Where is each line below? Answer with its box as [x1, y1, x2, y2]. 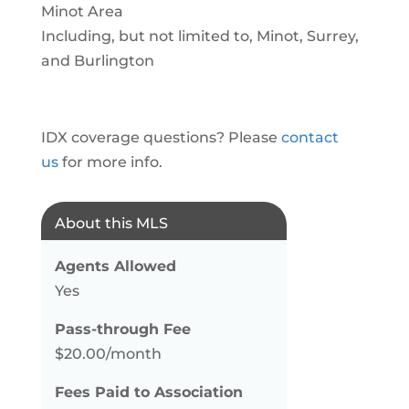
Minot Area [40, 3, 123, 20]
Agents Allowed [54, 257, 176, 275]
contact [280, 129, 339, 146]
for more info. [58, 153, 163, 171]
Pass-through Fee [54, 320, 191, 338]
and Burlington [40, 52, 154, 69]
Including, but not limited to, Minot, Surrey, [40, 27, 359, 45]
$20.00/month [54, 345, 162, 362]
